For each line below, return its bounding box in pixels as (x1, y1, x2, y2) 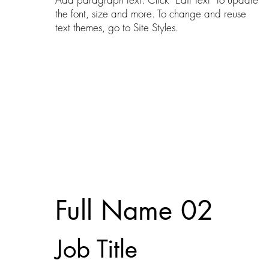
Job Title (55, 234, 138, 265)
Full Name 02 (55, 193, 213, 228)
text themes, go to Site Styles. (55, 20, 178, 35)
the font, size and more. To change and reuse (55, 7, 246, 21)
